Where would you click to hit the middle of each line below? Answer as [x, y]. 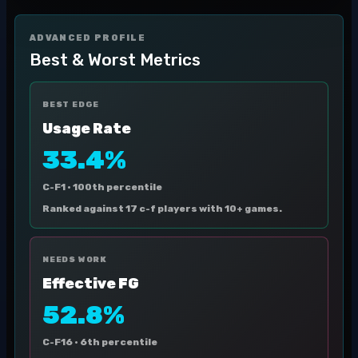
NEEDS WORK [75, 260]
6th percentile [119, 342]
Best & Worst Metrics [115, 60]
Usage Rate [87, 129]
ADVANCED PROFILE [88, 38]
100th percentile [117, 187]
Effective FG [91, 284]
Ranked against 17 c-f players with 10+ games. [162, 209]
